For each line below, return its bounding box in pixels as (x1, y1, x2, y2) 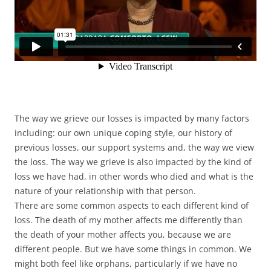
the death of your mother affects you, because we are (15, 229, 231, 241)
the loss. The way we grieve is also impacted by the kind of (15, 156, 252, 168)
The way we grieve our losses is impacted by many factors (15, 113, 249, 125)
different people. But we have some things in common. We (15, 243, 252, 255)
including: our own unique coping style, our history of (15, 127, 232, 139)
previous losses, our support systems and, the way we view (15, 142, 254, 154)
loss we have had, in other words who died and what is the (15, 171, 253, 183)
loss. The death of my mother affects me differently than (15, 214, 243, 226)
